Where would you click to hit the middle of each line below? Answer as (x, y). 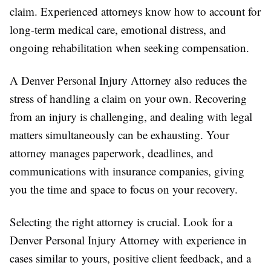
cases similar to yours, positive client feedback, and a (130, 258)
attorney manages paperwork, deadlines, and (112, 152)
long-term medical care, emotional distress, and (118, 29)
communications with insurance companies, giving (127, 171)
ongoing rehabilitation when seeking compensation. (129, 47)
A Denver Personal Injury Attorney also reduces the (128, 80)
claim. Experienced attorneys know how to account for (135, 11)
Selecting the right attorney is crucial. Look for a (121, 221)
